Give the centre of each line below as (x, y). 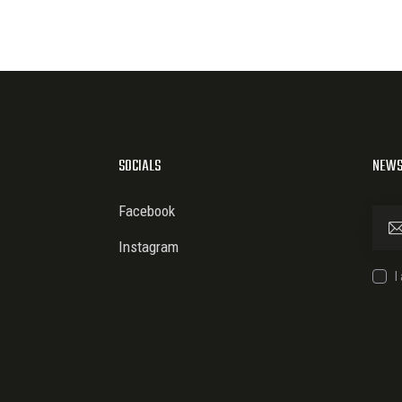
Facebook (147, 211)
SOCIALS (140, 167)
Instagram (149, 247)
